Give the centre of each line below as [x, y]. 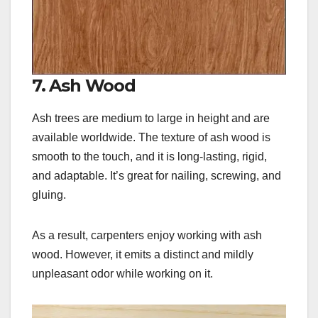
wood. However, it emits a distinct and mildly [143, 255]
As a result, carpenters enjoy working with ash [147, 236]
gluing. [49, 195]
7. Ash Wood [84, 85]
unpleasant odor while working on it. [122, 274]
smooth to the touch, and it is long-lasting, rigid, [149, 157]
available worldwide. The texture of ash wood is [151, 138]
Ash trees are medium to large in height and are [151, 119]
